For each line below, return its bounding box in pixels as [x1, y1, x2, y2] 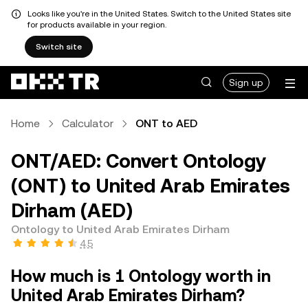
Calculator [62, 117, 113, 130]
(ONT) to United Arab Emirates [11, 175, 290, 197]
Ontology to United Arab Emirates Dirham [11, 223, 230, 236]
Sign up [229, 77, 263, 88]
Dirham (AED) [11, 199, 133, 221]
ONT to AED [135, 117, 197, 130]
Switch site [36, 42, 82, 52]
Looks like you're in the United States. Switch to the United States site [27, 9, 291, 19]
